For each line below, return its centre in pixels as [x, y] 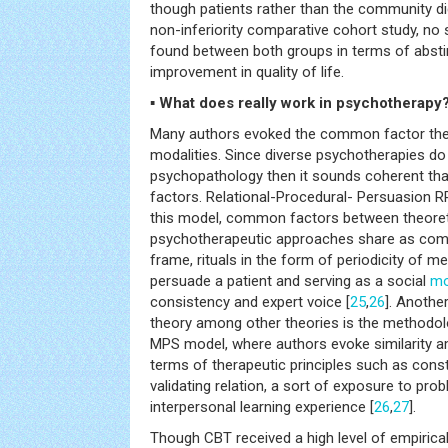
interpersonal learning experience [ [262, 407]
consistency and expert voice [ [250, 302]
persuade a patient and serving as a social [290, 281]
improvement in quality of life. [247, 72]
